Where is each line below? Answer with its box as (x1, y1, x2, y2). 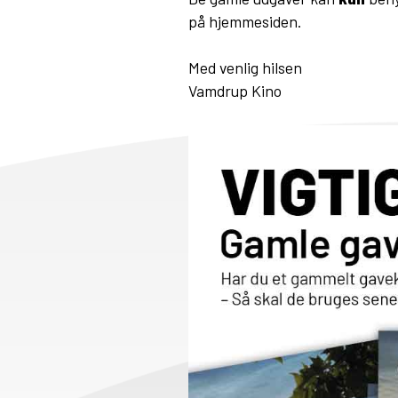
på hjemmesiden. (188, 12, 301, 31)
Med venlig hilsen (188, 58, 302, 77)
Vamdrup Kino (188, 81, 282, 100)
